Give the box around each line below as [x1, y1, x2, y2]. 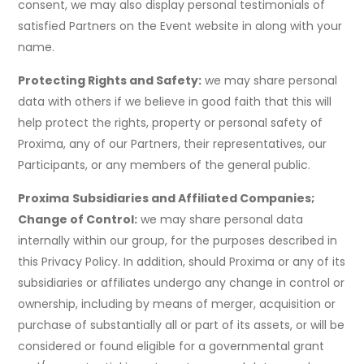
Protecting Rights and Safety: [18, 72, 202, 89]
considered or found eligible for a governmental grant [18, 338, 325, 355]
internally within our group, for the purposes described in [18, 232, 338, 249]
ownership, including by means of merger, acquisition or [18, 296, 336, 313]
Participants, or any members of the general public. [18, 157, 311, 174]
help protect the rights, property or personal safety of [18, 115, 323, 132]
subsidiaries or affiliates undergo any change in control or [18, 275, 345, 292]
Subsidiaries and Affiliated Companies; [72, 190, 315, 207]
